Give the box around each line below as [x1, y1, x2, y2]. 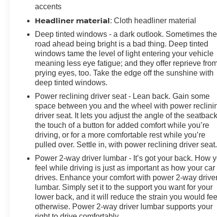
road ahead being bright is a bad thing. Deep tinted [35, 39, 209, 48]
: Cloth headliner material [110, 16, 197, 25]
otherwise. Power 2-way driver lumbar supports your [35, 202, 213, 211]
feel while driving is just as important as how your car [35, 163, 216, 172]
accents [35, 2, 62, 11]
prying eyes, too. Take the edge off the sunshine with [35, 68, 214, 77]
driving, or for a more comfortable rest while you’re [35, 130, 206, 139]
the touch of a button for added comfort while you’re [35, 121, 210, 129]
